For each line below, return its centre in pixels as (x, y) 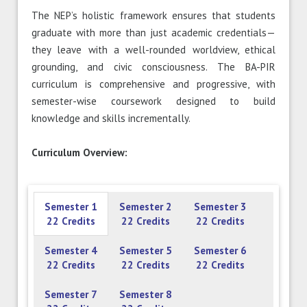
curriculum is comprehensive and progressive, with (153, 84)
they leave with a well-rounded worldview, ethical (153, 50)
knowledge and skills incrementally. (111, 119)
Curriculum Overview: (80, 153)
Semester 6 (221, 251)
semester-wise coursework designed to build (153, 101)
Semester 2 (146, 207)
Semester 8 (146, 295)
